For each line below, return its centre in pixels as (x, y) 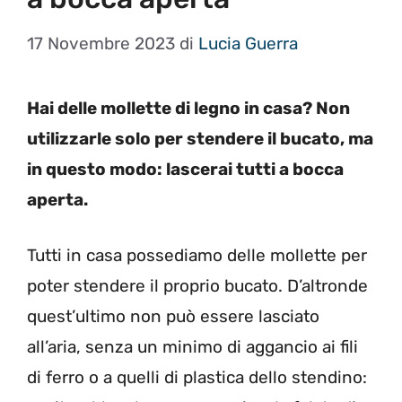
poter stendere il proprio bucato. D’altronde (197, 286)
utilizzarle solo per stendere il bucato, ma (200, 138)
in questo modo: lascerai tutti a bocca (185, 169)
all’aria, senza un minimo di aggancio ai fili (192, 347)
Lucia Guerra (248, 43)
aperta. (57, 199)
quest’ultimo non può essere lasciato (173, 316)
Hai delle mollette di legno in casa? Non (188, 108)
